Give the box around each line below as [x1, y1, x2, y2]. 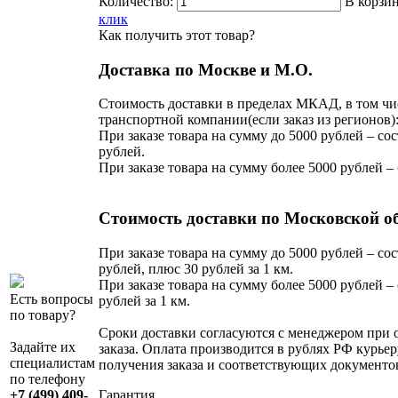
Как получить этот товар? [99, 27, 255, 43]
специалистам [10, 354, 95, 370]
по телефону [10, 370, 85, 386]
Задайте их [10, 338, 76, 354]
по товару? [10, 306, 76, 322]
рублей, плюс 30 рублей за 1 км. [99, 260, 293, 276]
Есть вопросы [10, 291, 93, 306]
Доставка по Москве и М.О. [99, 60, 313, 79]
